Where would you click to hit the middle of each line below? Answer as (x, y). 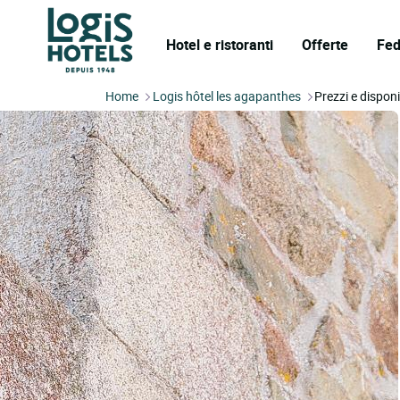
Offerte (325, 45)
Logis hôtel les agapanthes (227, 96)
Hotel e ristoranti (220, 45)
